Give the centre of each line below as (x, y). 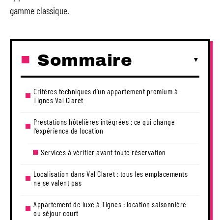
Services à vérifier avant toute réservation (103, 152)
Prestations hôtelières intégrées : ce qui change (104, 121)
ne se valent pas (57, 182)
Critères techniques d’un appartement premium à (106, 91)
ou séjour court (56, 213)
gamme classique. (40, 10)
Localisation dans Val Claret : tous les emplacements (110, 173)
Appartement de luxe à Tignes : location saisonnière (110, 204)
